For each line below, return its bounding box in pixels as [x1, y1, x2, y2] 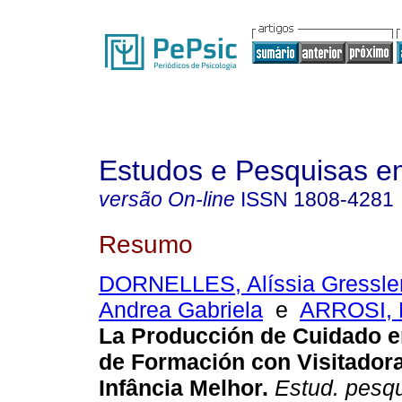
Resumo [99, 229, 193, 258]
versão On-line [99, 188, 235, 211]
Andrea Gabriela [99, 297, 263, 323]
